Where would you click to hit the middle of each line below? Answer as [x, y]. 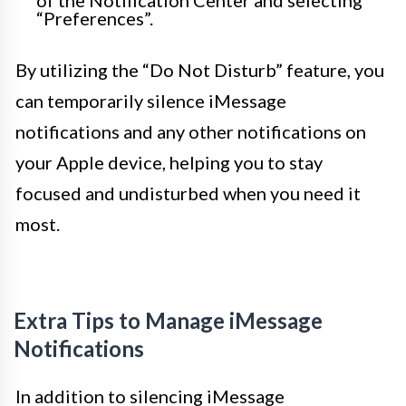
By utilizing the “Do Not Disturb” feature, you [200, 70]
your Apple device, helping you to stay [169, 163]
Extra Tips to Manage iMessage [168, 321]
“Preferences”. [95, 19]
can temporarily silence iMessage [151, 101]
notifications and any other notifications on [191, 132]
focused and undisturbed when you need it [188, 193]
